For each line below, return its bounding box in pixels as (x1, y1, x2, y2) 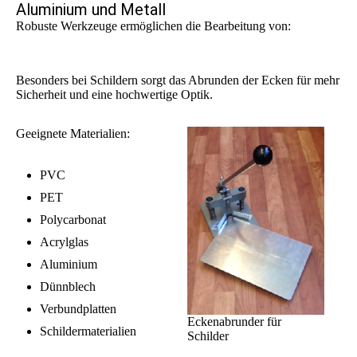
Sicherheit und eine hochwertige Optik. (16, 88, 213, 102)
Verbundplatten (40, 302, 116, 316)
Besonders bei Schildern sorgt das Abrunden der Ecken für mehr (16, 73, 339, 88)
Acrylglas (40, 235, 88, 249)
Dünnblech (40, 280, 96, 294)
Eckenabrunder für (186, 314, 281, 328)
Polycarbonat (40, 213, 106, 227)
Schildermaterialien (40, 324, 136, 339)
